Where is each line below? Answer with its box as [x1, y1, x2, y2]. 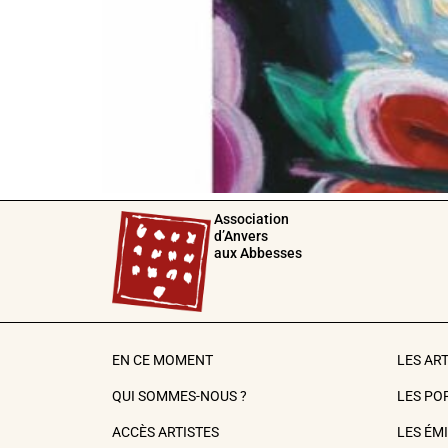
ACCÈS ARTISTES [112, 424, 219, 442]
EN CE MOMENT [112, 352, 213, 370]
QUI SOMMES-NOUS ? [112, 388, 247, 406]
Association [214, 210, 290, 227]
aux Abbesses [214, 244, 303, 261]
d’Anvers [214, 227, 269, 244]
